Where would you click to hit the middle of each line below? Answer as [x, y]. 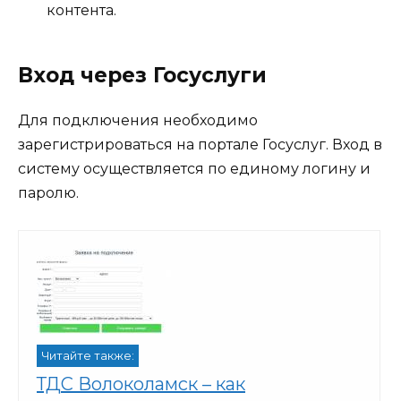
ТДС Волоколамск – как [141, 384]
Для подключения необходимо [138, 121]
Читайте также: [88, 355]
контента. [81, 11]
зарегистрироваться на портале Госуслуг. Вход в [200, 145]
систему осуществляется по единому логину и [194, 169]
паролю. [48, 193]
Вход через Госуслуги [142, 76]
